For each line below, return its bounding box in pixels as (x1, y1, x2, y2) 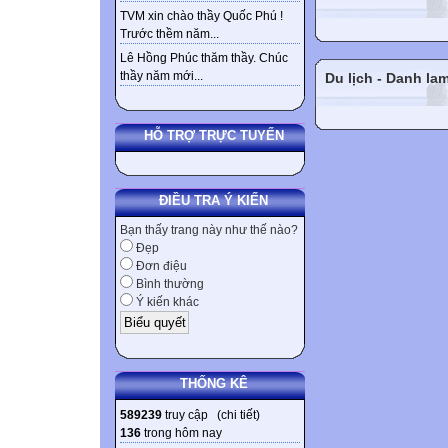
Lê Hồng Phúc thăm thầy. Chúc (120, 51, 288, 66)
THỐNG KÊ (179, 375, 248, 391)
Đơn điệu (133, 259, 187, 274)
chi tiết (221, 407, 256, 422)
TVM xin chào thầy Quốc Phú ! (120, 9, 283, 24)
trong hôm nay (141, 425, 222, 440)
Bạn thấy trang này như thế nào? (120, 223, 298, 238)
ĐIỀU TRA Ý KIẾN (159, 193, 268, 209)
